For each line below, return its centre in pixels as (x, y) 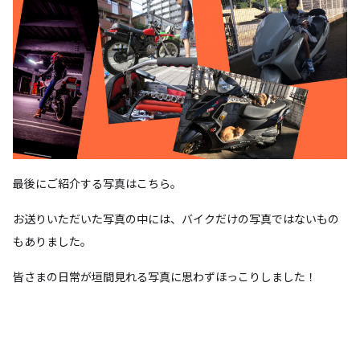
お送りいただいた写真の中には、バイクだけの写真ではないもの (176, 218)
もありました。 (52, 241)
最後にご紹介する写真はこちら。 (97, 183)
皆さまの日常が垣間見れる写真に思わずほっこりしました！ (165, 276)
